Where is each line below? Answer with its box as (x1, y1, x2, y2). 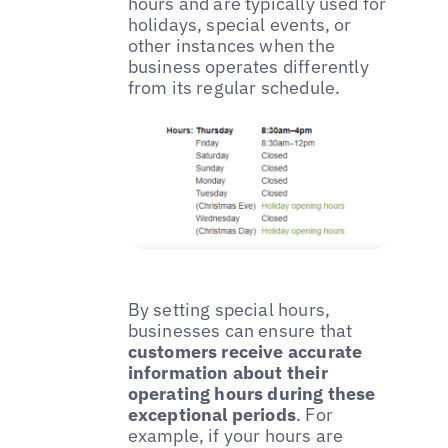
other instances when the (127, 34, 335, 58)
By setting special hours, (127, 297, 331, 321)
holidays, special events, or (127, 13, 352, 37)
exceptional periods (127, 402, 297, 426)
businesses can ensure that (127, 318, 353, 342)
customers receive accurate (127, 339, 363, 363)
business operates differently (127, 55, 369, 79)
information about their (127, 360, 328, 384)
